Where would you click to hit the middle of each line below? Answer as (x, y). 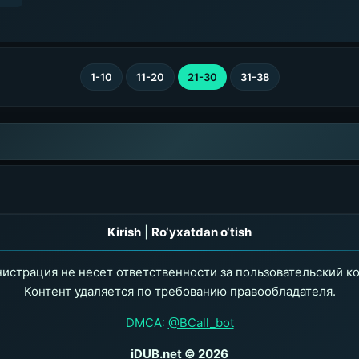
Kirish (124, 232)
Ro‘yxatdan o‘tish (202, 232)
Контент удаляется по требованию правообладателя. (179, 291)
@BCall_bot (201, 323)
